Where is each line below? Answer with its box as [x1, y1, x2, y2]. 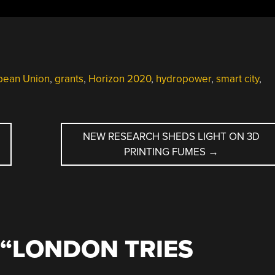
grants [54, 72, 83, 85]
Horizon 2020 [88, 72, 151, 85]
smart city [215, 72, 259, 85]
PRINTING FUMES [123, 145, 208, 158]
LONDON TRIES [12, 234, 193, 265]
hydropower [155, 72, 211, 85]
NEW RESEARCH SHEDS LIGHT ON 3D [82, 130, 260, 143]
